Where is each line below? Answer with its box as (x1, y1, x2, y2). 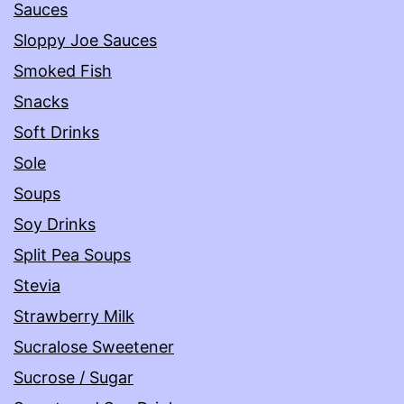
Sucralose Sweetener (14, 337, 174, 357)
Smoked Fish (14, 61, 112, 81)
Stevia (14, 276, 60, 296)
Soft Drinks (14, 123, 99, 142)
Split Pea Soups (14, 245, 131, 265)
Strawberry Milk (14, 307, 134, 326)
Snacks (14, 92, 69, 112)
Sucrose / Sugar (14, 368, 133, 388)
